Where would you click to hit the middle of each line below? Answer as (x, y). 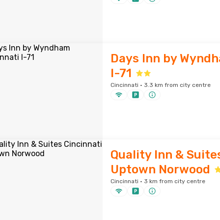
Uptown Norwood (160, 169)
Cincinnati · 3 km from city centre (158, 181)
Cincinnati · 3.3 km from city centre (160, 85)
